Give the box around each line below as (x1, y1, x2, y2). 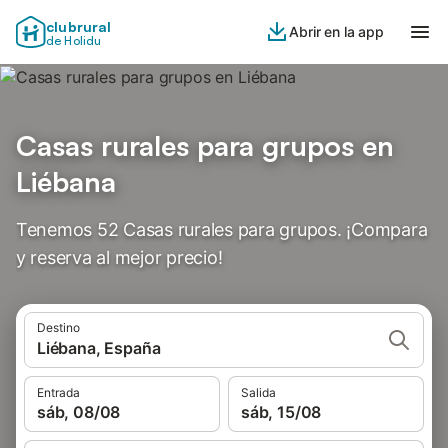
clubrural (46, 18, 112, 35)
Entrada (37, 385, 80, 400)
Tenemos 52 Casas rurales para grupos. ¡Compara (16, 219, 428, 240)
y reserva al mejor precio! (16, 247, 223, 268)
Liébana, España (37, 338, 161, 358)
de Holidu (46, 33, 102, 48)
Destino (37, 320, 80, 335)
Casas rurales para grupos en (16, 128, 394, 163)
